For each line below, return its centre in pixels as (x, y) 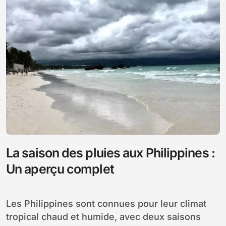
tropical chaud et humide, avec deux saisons (103, 216)
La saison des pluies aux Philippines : (110, 153)
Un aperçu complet (60, 169)
